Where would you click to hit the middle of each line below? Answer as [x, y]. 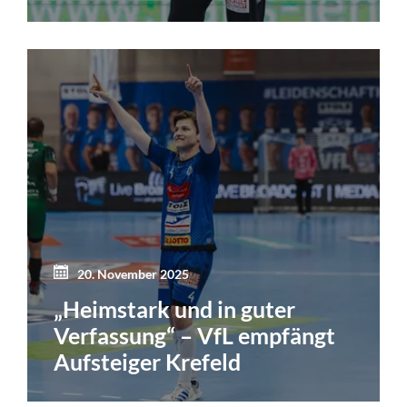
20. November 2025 [134, 274]
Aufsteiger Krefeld [148, 362]
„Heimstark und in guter [175, 309]
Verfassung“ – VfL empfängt [195, 335]
